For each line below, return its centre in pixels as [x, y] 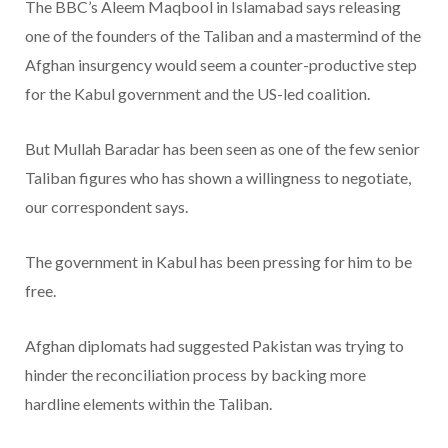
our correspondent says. [106, 207]
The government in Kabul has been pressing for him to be [218, 262]
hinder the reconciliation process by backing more [195, 375]
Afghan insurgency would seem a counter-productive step [221, 65]
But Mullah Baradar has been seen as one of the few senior [222, 149]
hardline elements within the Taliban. [148, 404]
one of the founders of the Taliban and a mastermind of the [223, 36]
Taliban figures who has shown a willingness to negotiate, [218, 178]
